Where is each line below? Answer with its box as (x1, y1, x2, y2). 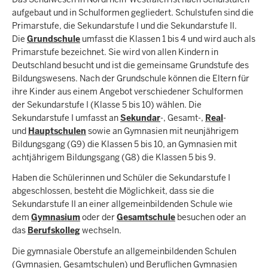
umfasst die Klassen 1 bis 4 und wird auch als (82, 33, 255, 44)
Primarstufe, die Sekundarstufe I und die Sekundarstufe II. (12, 20, 237, 31)
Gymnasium (31, 212, 80, 223)
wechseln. (80, 225, 123, 236)
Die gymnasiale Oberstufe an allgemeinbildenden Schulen (12, 245, 236, 257)
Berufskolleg (28, 225, 80, 236)
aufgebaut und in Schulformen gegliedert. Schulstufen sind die (12, 7, 254, 18)
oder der (80, 212, 117, 223)
